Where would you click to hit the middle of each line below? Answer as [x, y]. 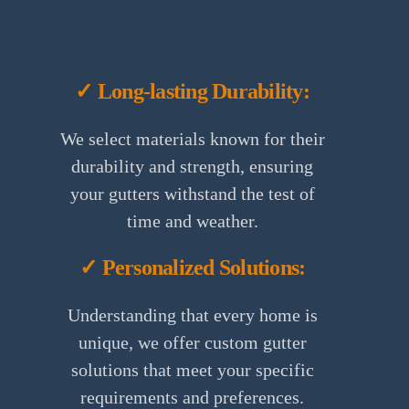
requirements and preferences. [193, 397]
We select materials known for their [192, 138]
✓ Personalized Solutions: [193, 267]
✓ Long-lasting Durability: [192, 91]
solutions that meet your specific [192, 369]
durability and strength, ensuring [193, 166]
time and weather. [192, 220]
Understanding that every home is [192, 315]
